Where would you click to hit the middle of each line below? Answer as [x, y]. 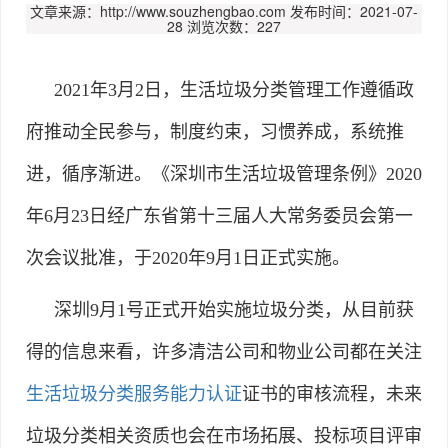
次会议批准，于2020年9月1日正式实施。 [188, 257]
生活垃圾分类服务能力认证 [134, 393]
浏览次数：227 [234, 25]
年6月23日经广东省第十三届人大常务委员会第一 [219, 215]
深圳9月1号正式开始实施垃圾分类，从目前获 [234, 309]
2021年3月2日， [117, 89]
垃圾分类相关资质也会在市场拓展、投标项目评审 [224, 435]
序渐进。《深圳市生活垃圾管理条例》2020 [251, 173]
